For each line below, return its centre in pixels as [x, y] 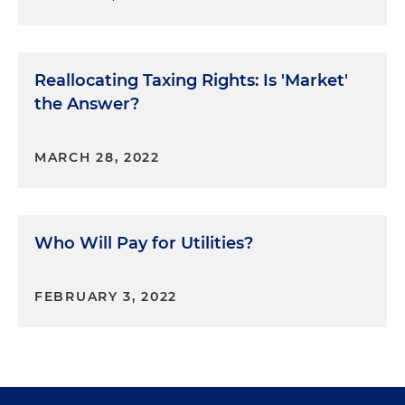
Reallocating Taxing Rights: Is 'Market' [191, 81]
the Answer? [87, 104]
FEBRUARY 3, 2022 [106, 297]
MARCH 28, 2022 [97, 158]
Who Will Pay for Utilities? [144, 244]
